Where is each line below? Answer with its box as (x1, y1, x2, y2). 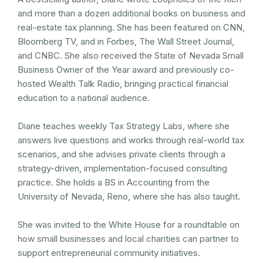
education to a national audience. (18, 92, 150, 104)
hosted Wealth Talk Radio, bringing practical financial (18, 78, 228, 90)
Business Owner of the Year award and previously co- (18, 64, 234, 76)
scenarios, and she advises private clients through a (18, 149, 225, 160)
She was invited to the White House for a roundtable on (18, 219, 240, 231)
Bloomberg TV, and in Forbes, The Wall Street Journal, (18, 36, 234, 48)
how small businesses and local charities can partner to (18, 233, 239, 245)
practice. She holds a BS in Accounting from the (18, 177, 210, 188)
